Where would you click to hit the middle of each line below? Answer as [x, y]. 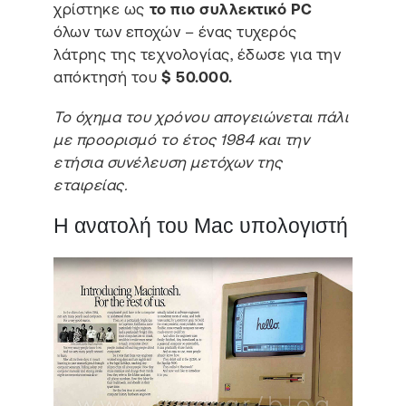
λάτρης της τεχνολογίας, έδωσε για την [198, 55]
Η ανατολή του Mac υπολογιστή [201, 226]
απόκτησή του [107, 77]
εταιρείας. [91, 184]
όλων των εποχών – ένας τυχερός [175, 32]
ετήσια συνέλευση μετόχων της [168, 162]
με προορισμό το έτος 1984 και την [182, 139]
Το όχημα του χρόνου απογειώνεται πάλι [201, 116]
